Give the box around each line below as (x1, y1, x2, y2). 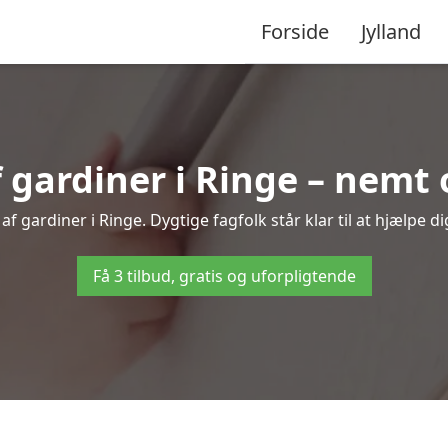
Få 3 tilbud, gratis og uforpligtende (92, 265, 356, 287)
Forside (261, 17, 329, 45)
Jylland (361, 17, 421, 45)
